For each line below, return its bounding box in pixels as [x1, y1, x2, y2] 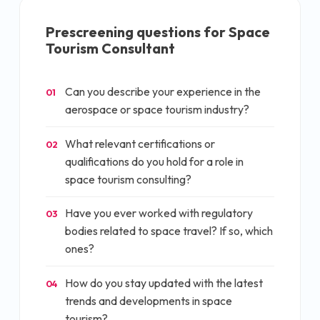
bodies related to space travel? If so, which [65, 224, 273, 239]
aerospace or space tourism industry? [65, 102, 249, 117]
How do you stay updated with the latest [65, 276, 263, 291]
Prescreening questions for [46, 22, 229, 41]
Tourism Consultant [46, 39, 175, 57]
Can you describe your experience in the [65, 84, 261, 99]
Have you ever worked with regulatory [65, 206, 253, 221]
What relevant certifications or [65, 136, 215, 151]
